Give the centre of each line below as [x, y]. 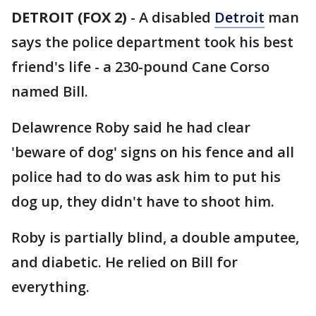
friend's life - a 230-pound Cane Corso [140, 67]
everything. [50, 287]
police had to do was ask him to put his [146, 177]
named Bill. [50, 91]
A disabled [177, 17]
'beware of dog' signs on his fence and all [153, 152]
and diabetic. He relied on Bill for [124, 262]
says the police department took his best [152, 42]
